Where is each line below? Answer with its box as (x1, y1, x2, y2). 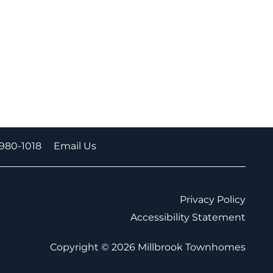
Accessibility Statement (130, 209, 246, 225)
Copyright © (50, 239, 112, 255)
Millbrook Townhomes (138, 239, 246, 255)
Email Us (54, 138, 97, 154)
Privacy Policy (180, 191, 246, 208)
